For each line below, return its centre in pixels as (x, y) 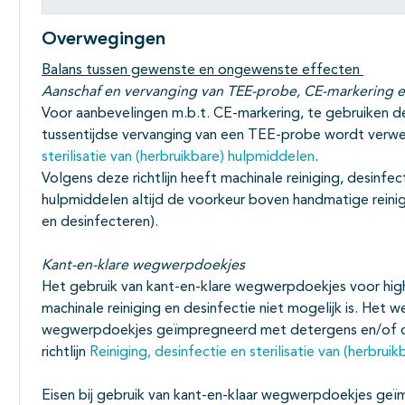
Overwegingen (104, 40)
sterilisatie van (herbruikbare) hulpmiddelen (178, 158)
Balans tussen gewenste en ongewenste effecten (202, 71)
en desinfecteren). (100, 223)
